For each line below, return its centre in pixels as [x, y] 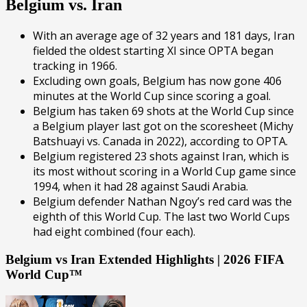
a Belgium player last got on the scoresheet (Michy [163, 126]
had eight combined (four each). [114, 232]
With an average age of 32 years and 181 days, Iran [164, 36]
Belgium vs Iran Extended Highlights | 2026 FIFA [145, 259]
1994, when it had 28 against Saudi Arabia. [140, 187]
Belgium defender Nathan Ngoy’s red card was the [162, 202]
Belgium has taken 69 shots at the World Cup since [163, 111]
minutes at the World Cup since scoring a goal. [152, 96]
